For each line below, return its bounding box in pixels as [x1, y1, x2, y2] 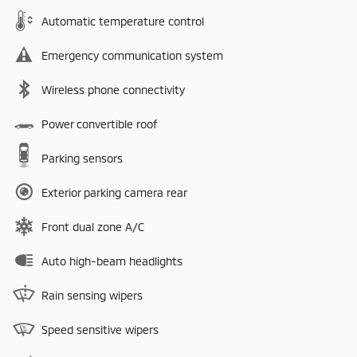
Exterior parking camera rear [41, 186, 187, 200]
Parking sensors [41, 151, 123, 166]
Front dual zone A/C [41, 220, 144, 234]
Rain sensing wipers [41, 288, 143, 303]
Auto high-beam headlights [41, 254, 182, 269]
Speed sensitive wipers [41, 323, 159, 337]
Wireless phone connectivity [41, 83, 185, 97]
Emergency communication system [41, 49, 223, 63]
